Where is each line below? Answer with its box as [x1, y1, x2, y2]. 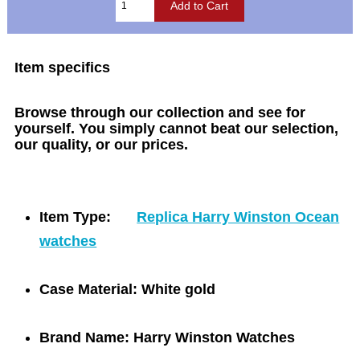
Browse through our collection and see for [14, 104, 306, 121]
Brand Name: [39, 329, 130, 346]
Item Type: [39, 209, 112, 226]
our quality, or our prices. [14, 137, 189, 153]
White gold [137, 281, 216, 298]
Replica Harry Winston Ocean [137, 209, 340, 226]
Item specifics [14, 59, 111, 76]
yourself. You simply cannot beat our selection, [14, 121, 339, 137]
